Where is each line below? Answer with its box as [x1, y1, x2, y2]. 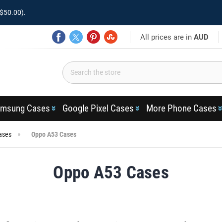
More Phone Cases [146, 103, 217, 114]
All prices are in [140, 32, 194, 42]
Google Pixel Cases [62, 103, 134, 114]
